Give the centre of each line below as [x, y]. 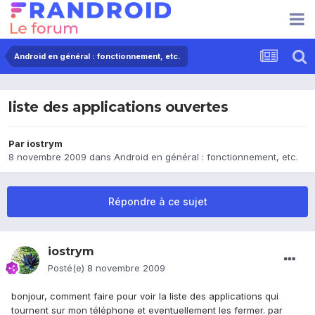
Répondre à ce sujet [157, 202]
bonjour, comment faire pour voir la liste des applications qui [145, 296]
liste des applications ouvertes [118, 107]
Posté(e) [67, 268]
